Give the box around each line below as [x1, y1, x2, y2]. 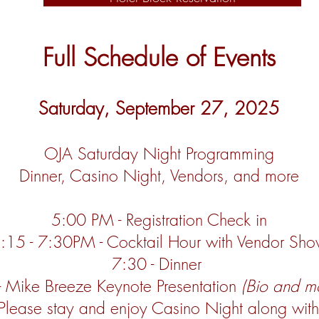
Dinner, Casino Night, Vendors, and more [19, 164, 299, 187]
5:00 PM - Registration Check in [51, 209, 267, 231]
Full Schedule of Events [43, 41, 276, 74]
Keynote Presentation [97, 275, 236, 297]
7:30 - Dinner [112, 253, 206, 275]
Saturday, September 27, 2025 [38, 96, 280, 120]
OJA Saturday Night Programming [44, 142, 274, 164]
